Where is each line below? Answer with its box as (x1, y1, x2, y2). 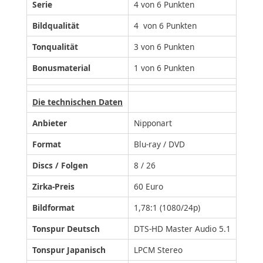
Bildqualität (32, 20, 79, 32)
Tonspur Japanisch (32, 244, 106, 256)
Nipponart (134, 117, 172, 129)
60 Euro (134, 181, 163, 193)
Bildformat (32, 202, 75, 214)
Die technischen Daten (32, 96, 123, 108)
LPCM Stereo (134, 244, 183, 256)
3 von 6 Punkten (134, 41, 194, 53)
